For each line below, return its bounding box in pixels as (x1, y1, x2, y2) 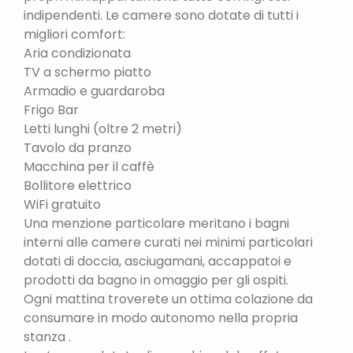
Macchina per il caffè (24, 157, 154, 176)
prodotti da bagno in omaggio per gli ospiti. (24, 270, 288, 289)
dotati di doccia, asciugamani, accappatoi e (24, 251, 292, 270)
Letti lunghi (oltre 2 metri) (24, 119, 182, 138)
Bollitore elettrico (24, 176, 132, 195)
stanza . (24, 327, 71, 346)
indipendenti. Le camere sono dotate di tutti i (24, 6, 299, 24)
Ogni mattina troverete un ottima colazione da (24, 289, 313, 308)
